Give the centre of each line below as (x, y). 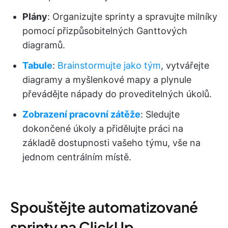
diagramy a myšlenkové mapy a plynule (107, 79)
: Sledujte (160, 114)
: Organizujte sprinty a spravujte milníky (132, 16)
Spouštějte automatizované (104, 207)
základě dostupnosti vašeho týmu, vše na (111, 142)
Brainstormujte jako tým (109, 65)
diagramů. (44, 45)
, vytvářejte (185, 65)
